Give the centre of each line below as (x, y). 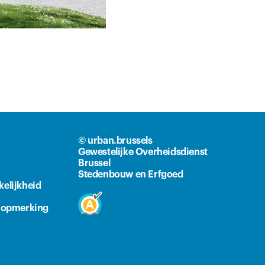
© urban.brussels (115, 140)
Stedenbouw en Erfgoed (131, 174)
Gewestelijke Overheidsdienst (143, 152)
